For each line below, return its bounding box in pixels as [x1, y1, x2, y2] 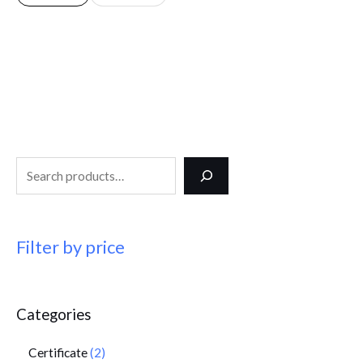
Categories [16, 305, 91, 323]
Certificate [28, 344, 88, 360]
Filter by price [16, 236, 125, 258]
